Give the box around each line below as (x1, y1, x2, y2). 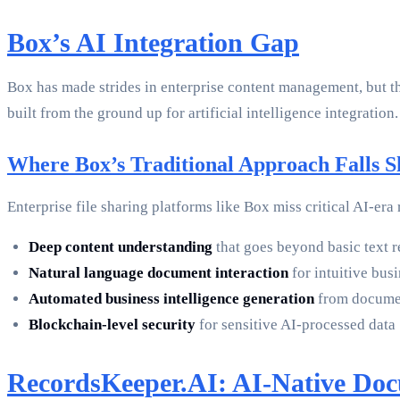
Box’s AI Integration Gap (7, 28, 299, 58)
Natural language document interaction (29, 264, 288, 282)
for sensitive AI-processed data (196, 316, 396, 334)
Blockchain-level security (29, 316, 196, 334)
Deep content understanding (29, 238, 212, 256)
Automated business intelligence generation (29, 290, 314, 308)
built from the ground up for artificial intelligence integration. (7, 104, 398, 122)
